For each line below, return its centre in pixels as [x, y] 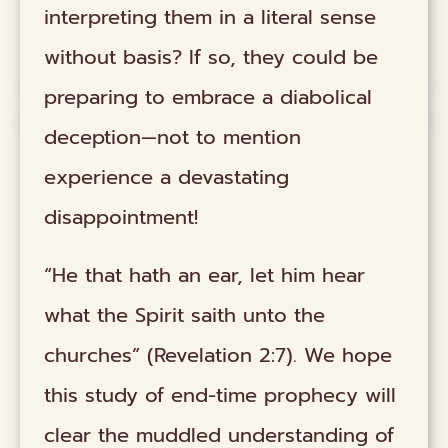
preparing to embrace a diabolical [208, 96]
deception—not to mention [173, 136]
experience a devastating [167, 176]
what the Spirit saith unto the [185, 315]
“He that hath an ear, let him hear [205, 275]
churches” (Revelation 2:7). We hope [218, 355]
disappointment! [121, 216]
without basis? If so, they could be [211, 56]
